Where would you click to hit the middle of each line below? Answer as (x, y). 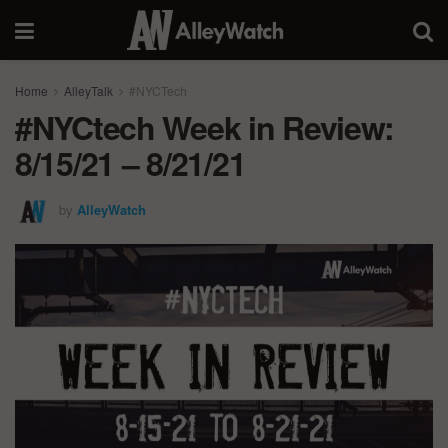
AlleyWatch (111, 209)
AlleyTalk (88, 90)
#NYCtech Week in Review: (204, 127)
